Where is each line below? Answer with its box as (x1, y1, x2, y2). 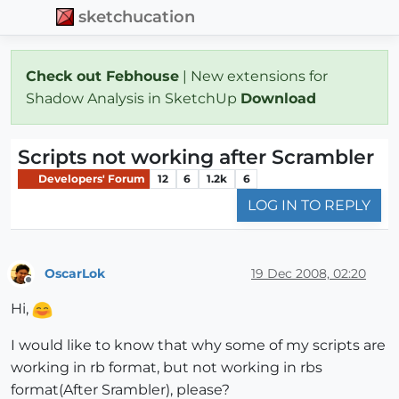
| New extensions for (179, 67, 328, 85)
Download (240, 89, 321, 107)
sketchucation (78, 7, 196, 27)
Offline (28, 281, 62, 295)
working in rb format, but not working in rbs (11, 359, 322, 377)
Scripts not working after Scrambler (18, 144, 374, 169)
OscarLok (45, 265, 105, 281)
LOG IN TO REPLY (248, 197, 370, 215)
